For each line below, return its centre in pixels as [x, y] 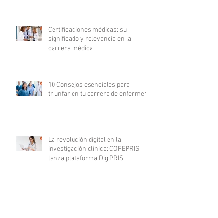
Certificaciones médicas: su [87, 30]
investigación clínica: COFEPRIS [94, 149]
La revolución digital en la [85, 140]
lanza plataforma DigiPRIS [86, 158]
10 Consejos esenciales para [89, 85]
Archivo [27, 185]
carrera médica [71, 48]
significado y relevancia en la [90, 39]
